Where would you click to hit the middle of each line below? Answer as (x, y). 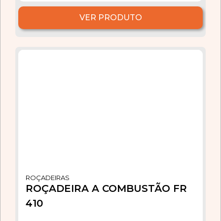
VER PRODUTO (110, 17)
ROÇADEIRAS (48, 177)
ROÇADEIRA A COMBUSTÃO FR (106, 188)
